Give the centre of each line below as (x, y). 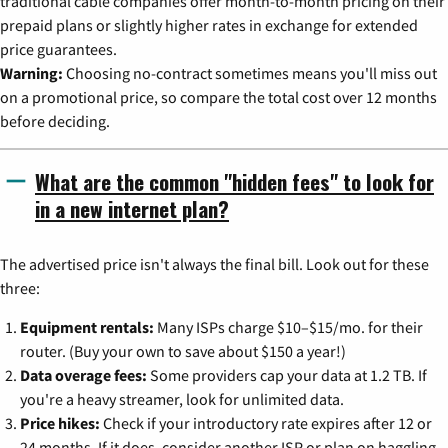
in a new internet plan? (132, 209)
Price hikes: (60, 423)
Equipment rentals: (87, 327)
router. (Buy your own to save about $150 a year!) (183, 351)
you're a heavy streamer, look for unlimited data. (182, 399)
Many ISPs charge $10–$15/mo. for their (288, 327)
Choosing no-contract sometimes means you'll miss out (250, 73)
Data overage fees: (83, 375)
